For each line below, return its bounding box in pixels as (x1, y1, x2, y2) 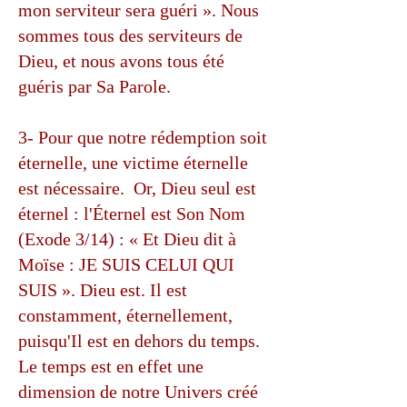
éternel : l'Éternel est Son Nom (18, 203, 245, 223)
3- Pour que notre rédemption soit (18, 127, 267, 147)
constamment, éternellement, (18, 305, 233, 325)
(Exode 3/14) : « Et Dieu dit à (18, 229, 236, 249)
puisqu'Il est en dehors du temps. (18, 331, 260, 351)
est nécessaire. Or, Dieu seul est (18, 178, 256, 198)
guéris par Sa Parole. (18, 76, 171, 96)
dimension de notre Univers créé (18, 382, 258, 402)
